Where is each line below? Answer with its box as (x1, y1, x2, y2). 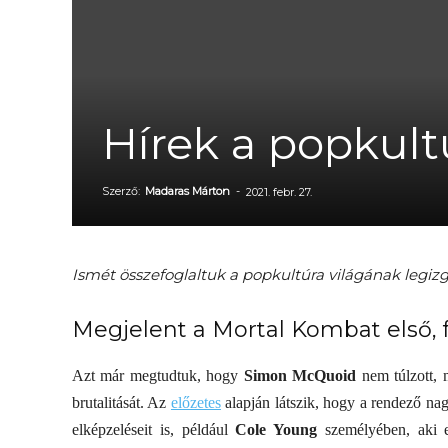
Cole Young (235, 421, 317, 438)
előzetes (170, 394, 221, 411)
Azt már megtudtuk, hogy (72, 367, 244, 384)
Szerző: (102, 184, 143, 198)
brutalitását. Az (72, 394, 167, 411)
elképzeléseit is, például (72, 421, 236, 438)
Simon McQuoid (243, 367, 357, 384)
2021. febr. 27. (246, 185, 312, 199)
